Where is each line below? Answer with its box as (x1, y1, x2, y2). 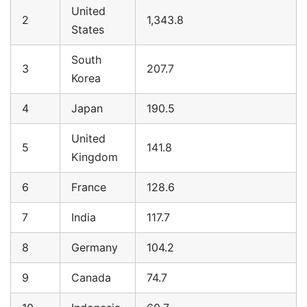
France (71, 180, 106, 195)
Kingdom (71, 150, 118, 164)
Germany (71, 241, 118, 255)
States (71, 23, 104, 37)
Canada (71, 271, 111, 285)
